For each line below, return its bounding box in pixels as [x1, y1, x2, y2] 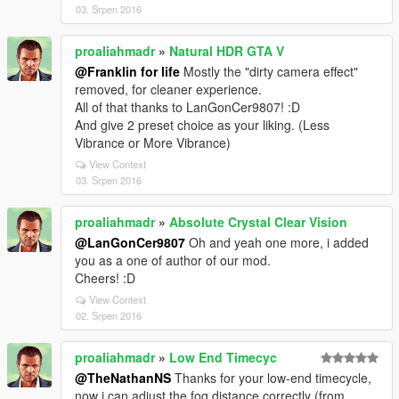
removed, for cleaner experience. [75, 80, 262, 98]
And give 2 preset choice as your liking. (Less [75, 116, 330, 134]
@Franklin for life [75, 62, 180, 80]
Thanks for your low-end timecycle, [171, 369, 371, 387]
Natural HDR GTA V [169, 42, 284, 60]
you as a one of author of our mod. [75, 251, 271, 269]
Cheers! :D [75, 269, 135, 287]
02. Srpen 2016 [76, 308, 142, 322]
